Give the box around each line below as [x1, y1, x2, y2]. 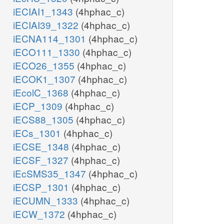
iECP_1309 [13, 99, 65, 113]
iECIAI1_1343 [13, 4, 75, 18]
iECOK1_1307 [13, 72, 78, 86]
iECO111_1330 [13, 45, 82, 59]
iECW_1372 [13, 207, 67, 221]
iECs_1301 [13, 126, 63, 140]
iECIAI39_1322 [13, 18, 81, 32]
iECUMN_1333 [13, 193, 80, 207]
